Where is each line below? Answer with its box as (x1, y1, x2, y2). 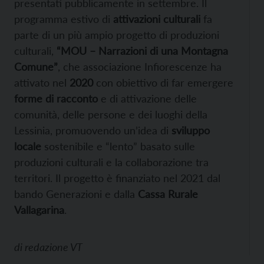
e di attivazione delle (98, 91, 197, 105)
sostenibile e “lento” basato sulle (41, 139, 195, 153)
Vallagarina (14, 203, 64, 216)
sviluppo (171, 123, 210, 137)
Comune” (14, 60, 58, 73)
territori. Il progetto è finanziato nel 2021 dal (14, 171, 220, 184)
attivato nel (14, 75, 70, 89)
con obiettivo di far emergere (93, 75, 233, 89)
